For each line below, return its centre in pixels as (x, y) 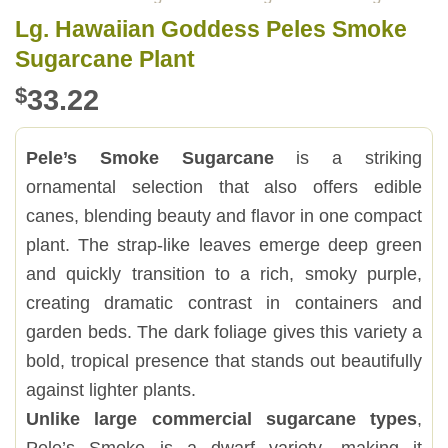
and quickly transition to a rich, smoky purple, (224, 273)
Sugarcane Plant (105, 58)
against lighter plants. (111, 389)
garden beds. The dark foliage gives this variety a (224, 331)
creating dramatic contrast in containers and (224, 302)
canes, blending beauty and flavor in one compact (224, 215)
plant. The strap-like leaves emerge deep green (224, 244)
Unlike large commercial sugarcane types (221, 418)
